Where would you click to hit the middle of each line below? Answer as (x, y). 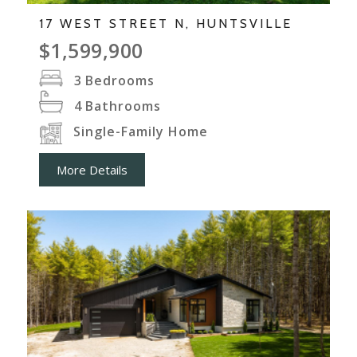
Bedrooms (120, 81)
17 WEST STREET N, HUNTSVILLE (165, 24)
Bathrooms (123, 106)
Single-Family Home (140, 132)
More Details (92, 170)
